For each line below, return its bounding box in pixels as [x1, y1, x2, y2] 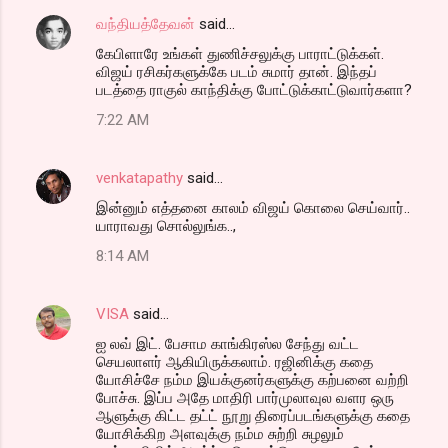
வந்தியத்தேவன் [96, 14, 195, 33]
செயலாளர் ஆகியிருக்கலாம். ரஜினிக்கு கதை [96, 352, 373, 371]
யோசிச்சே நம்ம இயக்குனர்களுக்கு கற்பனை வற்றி [96, 370, 409, 389]
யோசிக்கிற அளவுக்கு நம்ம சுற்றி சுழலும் [96, 424, 344, 443]
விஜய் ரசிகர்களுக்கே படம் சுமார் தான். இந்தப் [96, 62, 377, 81]
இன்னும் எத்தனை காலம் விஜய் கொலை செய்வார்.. [96, 198, 410, 217]
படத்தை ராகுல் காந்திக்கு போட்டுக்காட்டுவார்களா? [96, 80, 412, 99]
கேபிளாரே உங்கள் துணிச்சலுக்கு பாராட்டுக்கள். [96, 44, 384, 63]
